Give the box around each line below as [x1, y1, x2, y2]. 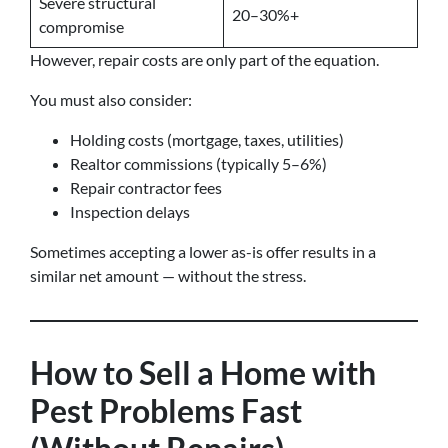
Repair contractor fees [70, 178, 222, 197]
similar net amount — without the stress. [30, 266, 306, 285]
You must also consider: [30, 90, 192, 109]
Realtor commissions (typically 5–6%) [70, 154, 327, 173]
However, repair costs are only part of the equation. [30, 50, 379, 69]
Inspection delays [70, 202, 190, 221]
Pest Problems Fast [30, 391, 302, 430]
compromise [39, 17, 124, 36]
